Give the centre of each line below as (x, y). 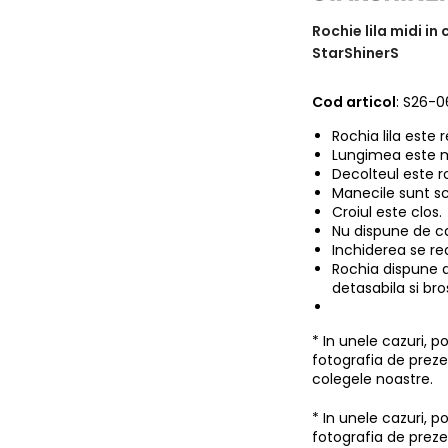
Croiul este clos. (387, 212)
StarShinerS (356, 53)
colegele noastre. (373, 379)
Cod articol (354, 102)
